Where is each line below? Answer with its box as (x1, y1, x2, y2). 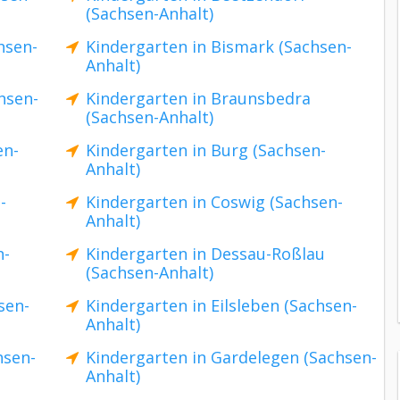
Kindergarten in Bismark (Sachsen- (86, 36, 352, 57)
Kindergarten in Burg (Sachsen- (86, 139, 326, 161)
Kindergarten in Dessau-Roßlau (86, 243, 325, 264)
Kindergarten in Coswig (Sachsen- (86, 191, 343, 212)
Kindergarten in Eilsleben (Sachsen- (86, 295, 357, 316)
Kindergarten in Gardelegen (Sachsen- (86, 346, 377, 368)
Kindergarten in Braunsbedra (86, 87, 311, 109)
